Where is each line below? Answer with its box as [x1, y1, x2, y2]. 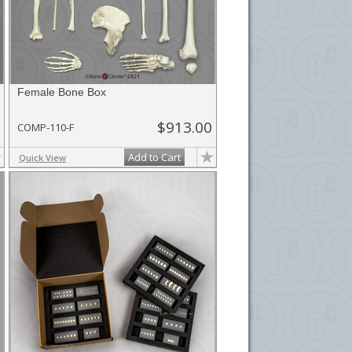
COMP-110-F [17, 120, 74, 134]
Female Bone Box [17, 86, 106, 98]
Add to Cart [128, 150, 181, 164]
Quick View [19, 152, 66, 163]
